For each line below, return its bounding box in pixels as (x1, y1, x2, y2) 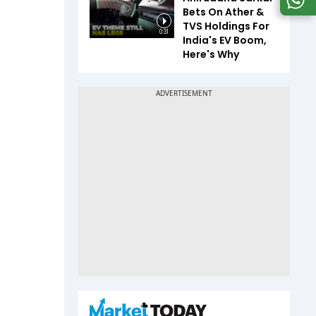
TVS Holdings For (183, 18, 269, 33)
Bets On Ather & (183, 4, 264, 19)
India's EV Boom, (183, 32, 267, 47)
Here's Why (183, 47, 239, 61)
